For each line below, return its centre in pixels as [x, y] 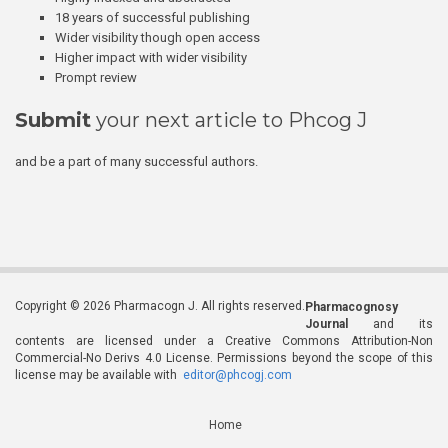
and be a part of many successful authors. [136, 162]
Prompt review [96, 78]
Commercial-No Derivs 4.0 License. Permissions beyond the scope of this [224, 358]
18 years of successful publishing [152, 18]
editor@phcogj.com [237, 375]
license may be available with [99, 375]
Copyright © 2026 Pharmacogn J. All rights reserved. [160, 306]
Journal [326, 324]
